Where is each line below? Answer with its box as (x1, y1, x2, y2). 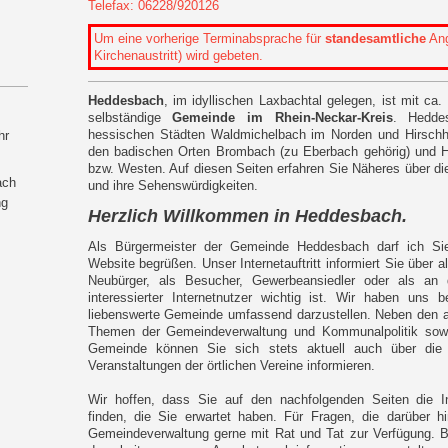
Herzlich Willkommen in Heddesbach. (87, 206, 407, 227)
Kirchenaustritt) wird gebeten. (93, 48, 263, 64)
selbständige (87, 110, 173, 126)
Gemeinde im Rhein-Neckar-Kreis (172, 110, 393, 126)
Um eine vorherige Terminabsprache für (93, 31, 321, 47)
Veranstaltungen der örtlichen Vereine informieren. (87, 358, 375, 374)
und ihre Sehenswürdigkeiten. (87, 178, 258, 194)
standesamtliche (324, 31, 426, 47)
